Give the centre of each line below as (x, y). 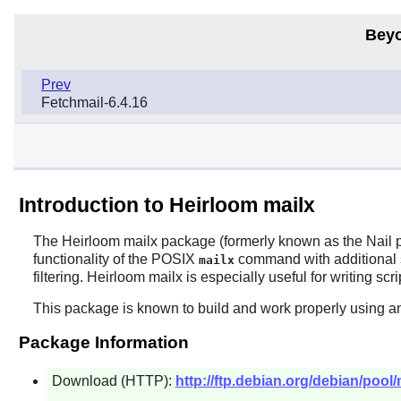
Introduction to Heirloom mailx (166, 205)
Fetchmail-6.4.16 (94, 102)
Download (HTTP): (113, 380)
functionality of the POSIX (115, 259)
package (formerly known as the (261, 241)
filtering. (60, 277)
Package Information (103, 342)
